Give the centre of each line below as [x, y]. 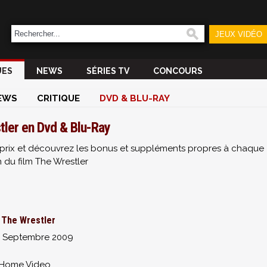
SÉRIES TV [108, 71]
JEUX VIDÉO [238, 34]
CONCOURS [178, 71]
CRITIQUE [58, 98]
